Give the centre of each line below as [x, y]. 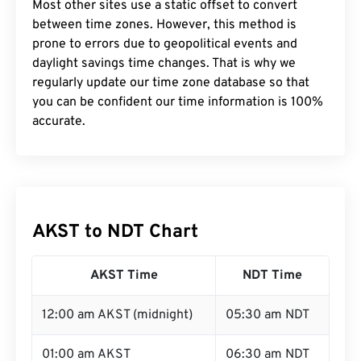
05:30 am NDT [268, 315]
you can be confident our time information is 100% [178, 102]
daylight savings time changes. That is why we [164, 64]
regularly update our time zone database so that [171, 83]
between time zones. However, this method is [164, 25]
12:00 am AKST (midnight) [117, 315]
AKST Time [124, 276]
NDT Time [272, 276]
